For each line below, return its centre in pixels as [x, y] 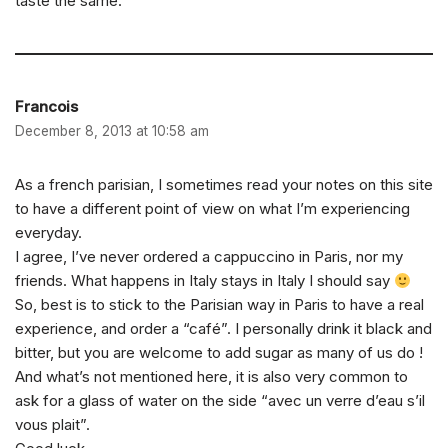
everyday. [48, 233]
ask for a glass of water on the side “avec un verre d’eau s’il [220, 401]
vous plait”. [52, 425]
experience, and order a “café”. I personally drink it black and [223, 329]
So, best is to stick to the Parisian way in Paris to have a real [219, 305]
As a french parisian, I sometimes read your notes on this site [224, 185]
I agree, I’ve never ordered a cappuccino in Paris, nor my [209, 257]
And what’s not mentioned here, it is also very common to [211, 377]
